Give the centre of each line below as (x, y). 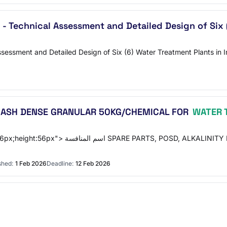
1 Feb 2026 (31, 163)
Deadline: (60, 163)
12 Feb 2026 (93, 163)
